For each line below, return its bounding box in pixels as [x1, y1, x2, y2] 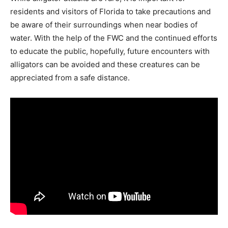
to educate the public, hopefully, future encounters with [10, 46, 210, 56]
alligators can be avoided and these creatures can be [10, 60, 200, 69]
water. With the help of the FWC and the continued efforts [10, 33, 217, 43]
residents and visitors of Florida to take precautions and [10, 7, 211, 16]
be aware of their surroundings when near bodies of [10, 20, 197, 30]
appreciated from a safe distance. [10, 73, 130, 82]
